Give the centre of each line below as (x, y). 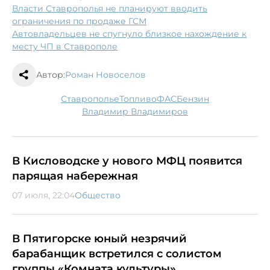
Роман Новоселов (105, 75)
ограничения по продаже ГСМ (79, 21)
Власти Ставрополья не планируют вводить (110, 9)
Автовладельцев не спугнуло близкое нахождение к (129, 34)
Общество (98, 196)
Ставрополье (93, 99)
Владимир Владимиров (138, 112)
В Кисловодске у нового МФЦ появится (127, 161)
